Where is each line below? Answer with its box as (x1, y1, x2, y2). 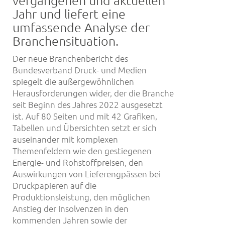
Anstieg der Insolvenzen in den (13, 202, 129, 214)
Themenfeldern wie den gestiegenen (13, 145, 152, 156)
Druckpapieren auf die (13, 179, 96, 191)
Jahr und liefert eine (13, 6, 126, 21)
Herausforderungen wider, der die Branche (13, 87, 174, 98)
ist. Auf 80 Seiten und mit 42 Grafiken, (13, 110, 157, 122)
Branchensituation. (13, 33, 119, 48)
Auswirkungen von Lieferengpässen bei (13, 168, 161, 179)
